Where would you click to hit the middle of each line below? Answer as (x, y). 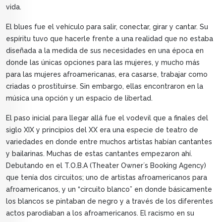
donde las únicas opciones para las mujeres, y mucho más (103, 63)
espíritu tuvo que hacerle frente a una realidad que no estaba (110, 39)
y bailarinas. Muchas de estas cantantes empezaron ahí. (99, 154)
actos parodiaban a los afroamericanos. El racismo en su (100, 213)
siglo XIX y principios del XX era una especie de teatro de (102, 130)
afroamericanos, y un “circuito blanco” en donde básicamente (109, 190)
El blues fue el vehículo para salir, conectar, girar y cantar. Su (107, 27)
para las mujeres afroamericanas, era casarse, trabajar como (107, 75)
